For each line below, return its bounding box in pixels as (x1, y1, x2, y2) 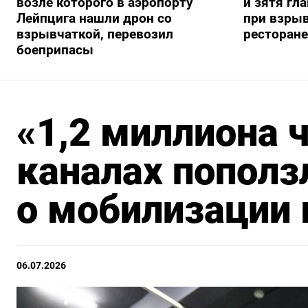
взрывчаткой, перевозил (16, 25, 173, 42)
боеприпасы (16, 41, 93, 58)
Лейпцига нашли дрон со (16, 10, 172, 26)
